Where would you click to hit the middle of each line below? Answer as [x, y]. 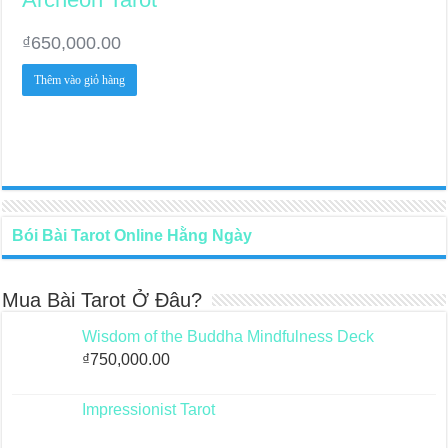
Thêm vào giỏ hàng [80, 79]
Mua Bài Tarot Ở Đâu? [102, 300]
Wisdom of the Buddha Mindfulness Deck [228, 337]
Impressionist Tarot [149, 410]
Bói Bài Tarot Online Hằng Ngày [132, 236]
